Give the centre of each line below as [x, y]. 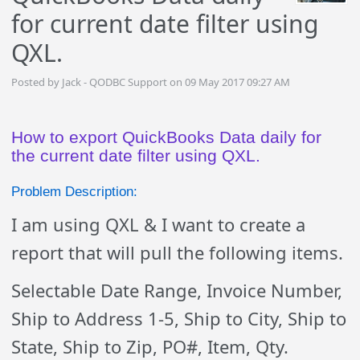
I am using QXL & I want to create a [159, 224]
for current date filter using [165, 24]
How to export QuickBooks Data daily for [167, 137]
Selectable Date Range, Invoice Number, [177, 290]
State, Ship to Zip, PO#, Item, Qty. [150, 346]
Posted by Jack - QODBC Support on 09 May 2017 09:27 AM [151, 82]
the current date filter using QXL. [136, 155]
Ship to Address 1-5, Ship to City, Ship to [179, 318]
